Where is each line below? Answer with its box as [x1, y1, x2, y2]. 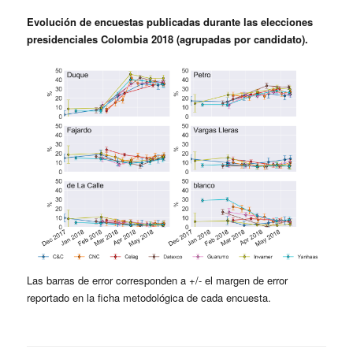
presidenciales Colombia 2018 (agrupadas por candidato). [27, 31, 309, 46]
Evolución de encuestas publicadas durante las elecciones [27, 13, 314, 29]
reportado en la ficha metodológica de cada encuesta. [27, 290, 272, 306]
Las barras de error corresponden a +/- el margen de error [27, 273, 288, 288]
